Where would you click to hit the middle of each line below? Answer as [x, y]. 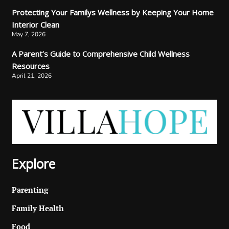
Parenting [30, 189]
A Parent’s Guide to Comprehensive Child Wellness [100, 54]
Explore [33, 163]
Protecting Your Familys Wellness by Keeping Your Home [112, 13]
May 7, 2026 [28, 35]
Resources [30, 66]
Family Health [38, 208]
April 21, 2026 [31, 76]
